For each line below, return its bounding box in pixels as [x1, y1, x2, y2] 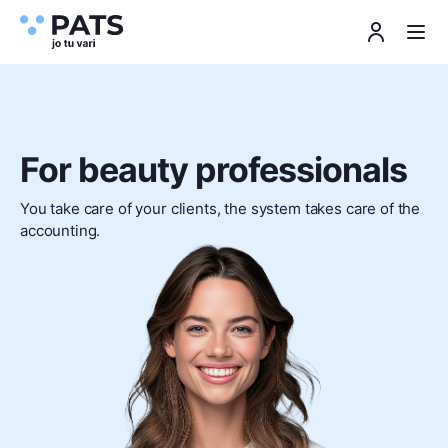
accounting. [20, 221, 101, 240]
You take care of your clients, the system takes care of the [20, 199, 421, 218]
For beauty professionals [20, 149, 407, 190]
